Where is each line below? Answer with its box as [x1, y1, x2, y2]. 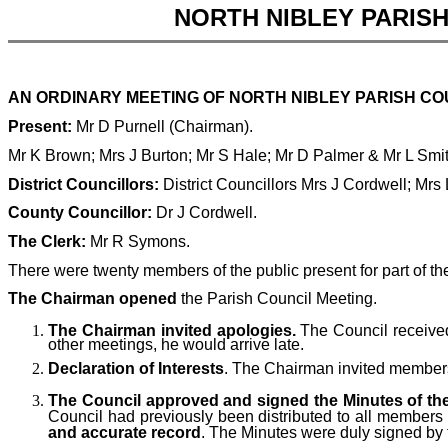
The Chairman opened [8, 290, 177, 308]
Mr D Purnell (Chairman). [76, 118, 253, 136]
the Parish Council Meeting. [177, 290, 377, 308]
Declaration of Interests [48, 360, 224, 378]
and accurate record [48, 424, 201, 442]
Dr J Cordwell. [152, 204, 257, 222]
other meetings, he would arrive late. [48, 336, 304, 354]
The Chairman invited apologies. [48, 322, 301, 340]
